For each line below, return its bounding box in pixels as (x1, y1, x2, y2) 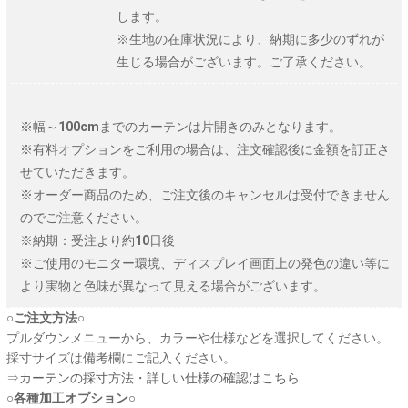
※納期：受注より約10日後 (20, 232, 175, 248)
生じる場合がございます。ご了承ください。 (117, 54, 372, 69)
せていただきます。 (20, 164, 135, 179)
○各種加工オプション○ (6, 390, 136, 405)
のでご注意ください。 (20, 209, 148, 225)
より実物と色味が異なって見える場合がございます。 (20, 278, 326, 293)
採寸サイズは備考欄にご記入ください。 (6, 350, 236, 365)
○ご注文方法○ (6, 310, 85, 325)
